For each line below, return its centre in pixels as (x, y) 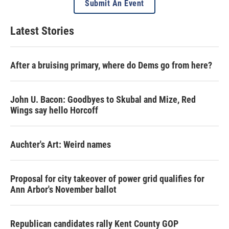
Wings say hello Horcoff (54, 110)
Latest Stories (42, 31)
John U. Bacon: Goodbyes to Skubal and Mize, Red (103, 99)
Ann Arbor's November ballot (63, 189)
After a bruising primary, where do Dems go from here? (111, 65)
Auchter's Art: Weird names (61, 144)
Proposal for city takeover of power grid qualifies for (107, 178)
